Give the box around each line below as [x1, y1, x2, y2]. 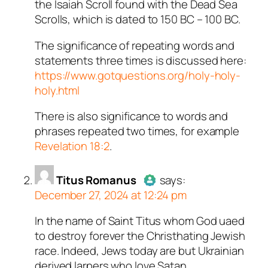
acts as [216, 214, 255, 230]
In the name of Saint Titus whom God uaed [35, 213, 245, 229]
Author [99, 214, 137, 230]
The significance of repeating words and [35, 37, 235, 53]
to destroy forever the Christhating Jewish [35, 228, 245, 244]
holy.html [35, 82, 80, 98]
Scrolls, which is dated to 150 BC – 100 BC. [35, 11, 240, 28]
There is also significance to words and [35, 108, 229, 124]
